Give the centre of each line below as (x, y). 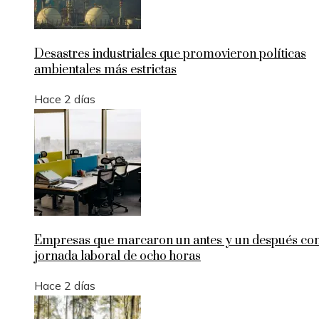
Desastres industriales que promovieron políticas (170, 54)
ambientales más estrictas (105, 70)
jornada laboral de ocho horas (117, 257)
